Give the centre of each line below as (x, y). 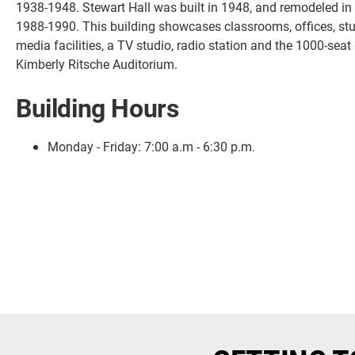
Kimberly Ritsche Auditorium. (97, 64)
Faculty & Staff (73, 247)
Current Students (78, 212)
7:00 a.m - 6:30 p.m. (200, 147)
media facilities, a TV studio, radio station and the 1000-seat (183, 45)
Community (63, 282)
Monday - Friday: (96, 147)
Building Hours (97, 108)
